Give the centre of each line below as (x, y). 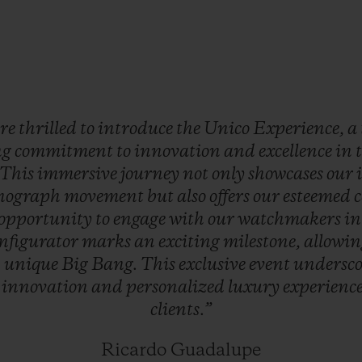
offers (232, 198)
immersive (79, 175)
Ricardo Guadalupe (181, 351)
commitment (66, 152)
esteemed (319, 198)
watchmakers (291, 220)
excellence (297, 152)
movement (106, 198)
